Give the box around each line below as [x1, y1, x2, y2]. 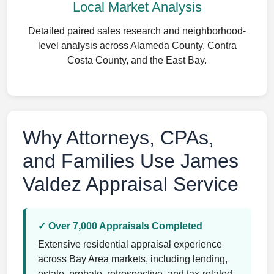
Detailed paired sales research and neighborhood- [28, 26, 246, 36]
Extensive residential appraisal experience [38, 239, 222, 250]
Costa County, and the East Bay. [67, 55, 207, 65]
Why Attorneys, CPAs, [23, 127, 214, 149]
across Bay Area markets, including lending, [38, 254, 228, 264]
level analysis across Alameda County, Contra [37, 40, 237, 51]
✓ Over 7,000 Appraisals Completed [38, 221, 202, 231]
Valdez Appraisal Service [23, 173, 239, 195]
